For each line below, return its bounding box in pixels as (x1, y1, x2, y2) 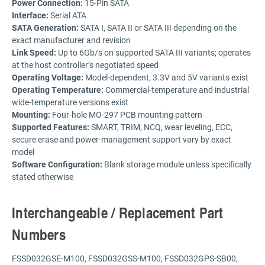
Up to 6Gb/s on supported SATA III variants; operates (56, 46, 251, 58)
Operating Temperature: (12, 83, 104, 95)
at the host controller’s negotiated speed (12, 59, 159, 70)
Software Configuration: (12, 158, 102, 170)
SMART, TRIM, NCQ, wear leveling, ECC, (89, 121, 232, 132)
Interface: (12, 9, 49, 21)
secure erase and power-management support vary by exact (12, 133, 231, 145)
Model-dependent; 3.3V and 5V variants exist (83, 71, 248, 83)
